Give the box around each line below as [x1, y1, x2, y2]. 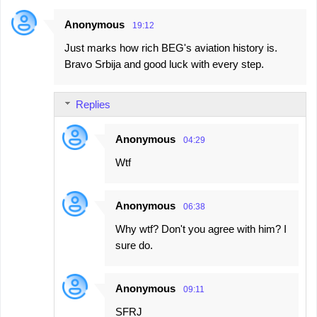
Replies [76, 98, 110, 111]
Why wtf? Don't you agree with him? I [115, 223, 287, 236]
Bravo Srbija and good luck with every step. [64, 58, 264, 71]
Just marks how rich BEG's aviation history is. [64, 42, 277, 54]
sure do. [115, 239, 153, 252]
